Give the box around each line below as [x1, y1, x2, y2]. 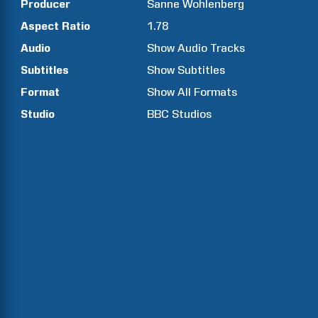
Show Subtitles [147, 63, 226, 77]
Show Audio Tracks [147, 41, 246, 55]
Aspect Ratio [21, 19, 90, 33]
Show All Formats [147, 85, 238, 99]
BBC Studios [147, 107, 212, 121]
